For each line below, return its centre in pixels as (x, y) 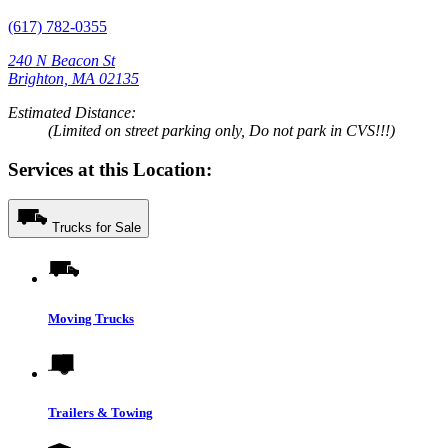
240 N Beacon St (61, 60)
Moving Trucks (91, 318)
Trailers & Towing (100, 412)
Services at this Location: (110, 169)
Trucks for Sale (96, 228)
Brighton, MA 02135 (73, 78)
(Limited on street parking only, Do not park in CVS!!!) (221, 130)
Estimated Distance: (72, 112)
